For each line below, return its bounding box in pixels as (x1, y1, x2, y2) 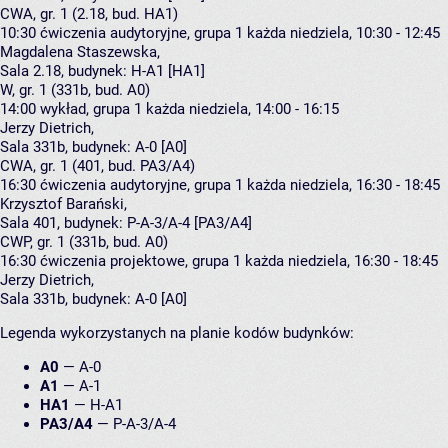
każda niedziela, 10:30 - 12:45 (247, 24, 440, 43)
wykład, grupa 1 (40, 100, 142, 119)
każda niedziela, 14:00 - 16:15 (146, 100, 339, 119)
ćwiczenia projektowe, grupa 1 (40, 252, 241, 271)
